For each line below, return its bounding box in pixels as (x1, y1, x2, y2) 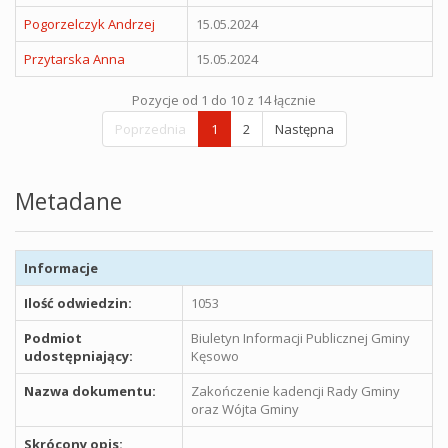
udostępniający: (24, 346, 133, 365)
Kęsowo (191, 346, 239, 365)
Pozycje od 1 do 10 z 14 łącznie (132, 90, 316, 109)
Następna (274, 119, 334, 138)
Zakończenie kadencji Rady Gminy (191, 381, 400, 400)
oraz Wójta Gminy (191, 399, 299, 418)
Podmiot (24, 328, 82, 347)
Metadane (15, 184, 122, 217)
